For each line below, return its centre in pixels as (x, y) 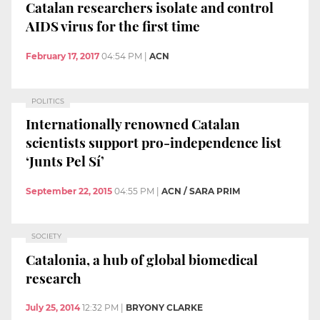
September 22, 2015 (69, 191)
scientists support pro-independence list (154, 142)
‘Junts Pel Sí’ (65, 161)
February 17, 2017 (62, 56)
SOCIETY (46, 236)
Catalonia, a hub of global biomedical (142, 259)
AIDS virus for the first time (113, 26)
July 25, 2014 (53, 308)
